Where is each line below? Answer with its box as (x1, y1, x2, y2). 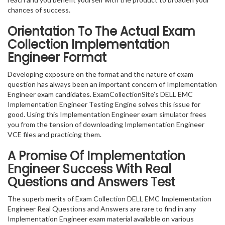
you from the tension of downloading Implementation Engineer (8, 120, 204, 129)
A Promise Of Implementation (8, 148, 185, 164)
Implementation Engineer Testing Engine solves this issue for (8, 100, 200, 108)
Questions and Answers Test (8, 174, 175, 190)
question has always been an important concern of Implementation (8, 80, 217, 88)
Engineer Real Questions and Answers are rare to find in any (8, 204, 196, 213)
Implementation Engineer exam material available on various (8, 214, 194, 223)
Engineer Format (8, 49, 106, 66)
